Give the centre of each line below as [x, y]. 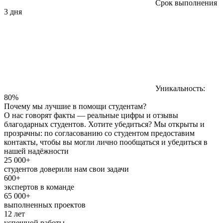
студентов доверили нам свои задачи [66, 169]
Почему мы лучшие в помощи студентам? [75, 107]
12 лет [14, 214]
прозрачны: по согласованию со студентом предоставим [99, 133]
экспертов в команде [39, 187]
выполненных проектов [45, 205]
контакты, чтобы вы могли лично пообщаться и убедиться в [106, 142]
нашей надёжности [36, 151]
